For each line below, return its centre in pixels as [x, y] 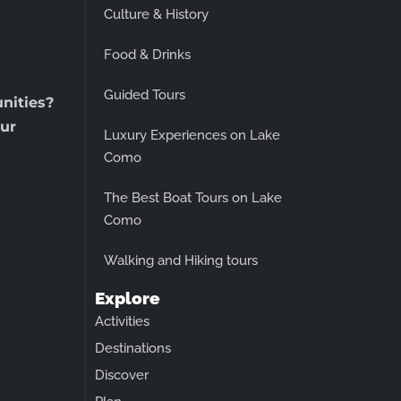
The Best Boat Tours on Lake [193, 197]
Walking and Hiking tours [181, 260]
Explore [128, 298]
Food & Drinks [147, 54]
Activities [122, 321]
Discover [122, 375]
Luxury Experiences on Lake [192, 135]
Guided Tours [145, 94]
